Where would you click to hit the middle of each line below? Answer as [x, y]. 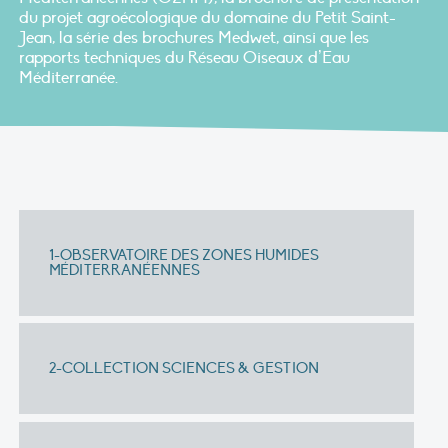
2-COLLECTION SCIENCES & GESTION [184, 368]
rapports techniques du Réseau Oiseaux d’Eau [184, 57]
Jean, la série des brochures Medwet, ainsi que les [194, 37]
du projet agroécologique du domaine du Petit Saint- [207, 17]
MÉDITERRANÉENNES [125, 269]
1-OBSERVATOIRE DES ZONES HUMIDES [184, 254]
